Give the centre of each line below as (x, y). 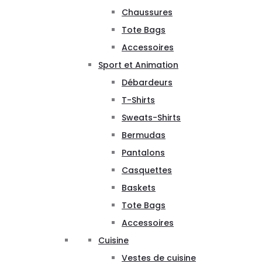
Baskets (139, 187)
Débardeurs (147, 82)
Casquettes (147, 170)
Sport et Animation (138, 65)
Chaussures (147, 12)
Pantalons (143, 152)
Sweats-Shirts (151, 117)
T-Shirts (138, 100)
